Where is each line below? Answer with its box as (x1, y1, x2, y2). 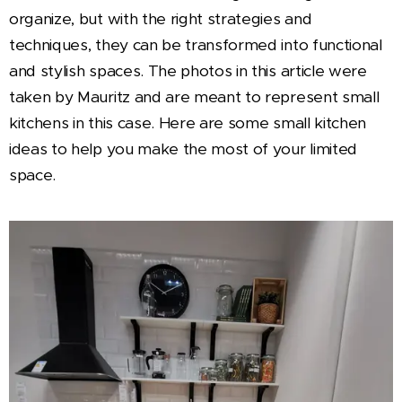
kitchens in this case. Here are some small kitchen (9, 113, 366, 134)
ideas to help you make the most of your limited (9, 139, 357, 160)
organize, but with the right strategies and (9, 9, 312, 30)
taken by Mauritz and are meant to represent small (9, 87, 380, 108)
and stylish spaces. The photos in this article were (9, 61, 367, 82)
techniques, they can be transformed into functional (9, 35, 382, 56)
